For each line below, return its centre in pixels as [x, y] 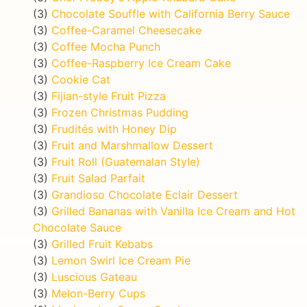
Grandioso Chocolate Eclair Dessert [145, 194]
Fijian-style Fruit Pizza [109, 96]
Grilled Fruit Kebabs [102, 244]
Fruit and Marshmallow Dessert [132, 145]
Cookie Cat [81, 79]
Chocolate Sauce [77, 227]
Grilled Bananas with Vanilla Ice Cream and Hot [173, 211]
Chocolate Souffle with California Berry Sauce [171, 13]
